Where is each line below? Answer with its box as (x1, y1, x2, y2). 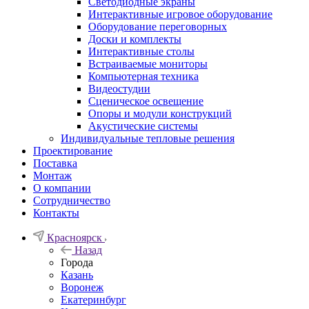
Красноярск (47, 231, 102, 243)
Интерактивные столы (88, 45, 195, 57)
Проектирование (33, 144, 112, 157)
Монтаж (33, 169, 72, 181)
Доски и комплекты (88, 32, 181, 45)
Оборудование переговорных (88, 20, 227, 32)
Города (61, 256, 93, 268)
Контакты (33, 206, 79, 219)
